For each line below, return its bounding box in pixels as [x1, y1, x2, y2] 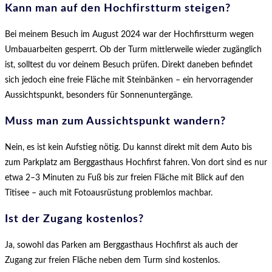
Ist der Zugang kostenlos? [5, 213, 144, 225]
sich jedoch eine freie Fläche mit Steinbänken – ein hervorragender [5, 75, 253, 84]
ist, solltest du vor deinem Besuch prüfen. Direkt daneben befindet [5, 60, 253, 69]
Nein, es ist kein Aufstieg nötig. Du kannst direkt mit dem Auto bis [5, 143, 252, 152]
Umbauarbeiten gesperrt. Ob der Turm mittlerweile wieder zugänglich [5, 45, 262, 54]
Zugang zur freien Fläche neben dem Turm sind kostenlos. [5, 256, 220, 265]
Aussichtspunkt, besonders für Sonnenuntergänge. [5, 90, 192, 100]
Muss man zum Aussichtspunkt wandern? [5, 115, 226, 127]
